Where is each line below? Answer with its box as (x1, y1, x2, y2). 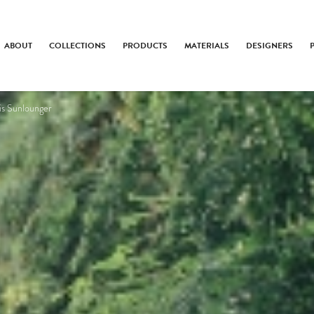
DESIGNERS (246, 39, 294, 52)
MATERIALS (184, 39, 230, 52)
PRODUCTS (123, 39, 168, 52)
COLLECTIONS (49, 39, 107, 52)
